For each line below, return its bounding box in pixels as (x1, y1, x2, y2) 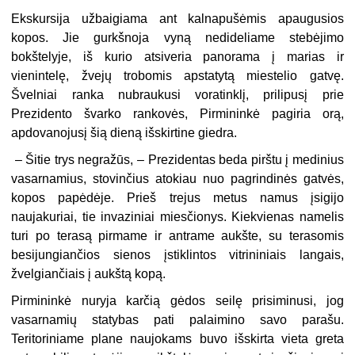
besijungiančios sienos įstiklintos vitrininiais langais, (11, 247, 344, 261)
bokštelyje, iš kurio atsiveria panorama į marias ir (11, 49, 344, 63)
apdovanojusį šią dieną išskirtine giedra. (11, 125, 238, 139)
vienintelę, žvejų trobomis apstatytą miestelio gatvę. (11, 68, 344, 82)
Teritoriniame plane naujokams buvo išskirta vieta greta (11, 331, 344, 345)
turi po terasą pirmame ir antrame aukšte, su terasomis (11, 228, 344, 242)
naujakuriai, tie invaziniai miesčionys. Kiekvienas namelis (11, 209, 344, 223)
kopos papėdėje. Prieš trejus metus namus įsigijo (11, 190, 344, 204)
